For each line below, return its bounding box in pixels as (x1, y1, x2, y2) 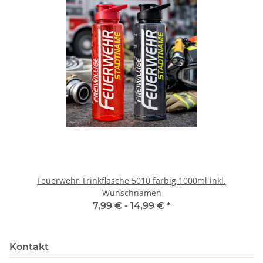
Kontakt (9, 241, 49, 252)
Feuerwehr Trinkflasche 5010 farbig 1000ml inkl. (37, 174, 210, 186)
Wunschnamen (102, 187, 161, 198)
